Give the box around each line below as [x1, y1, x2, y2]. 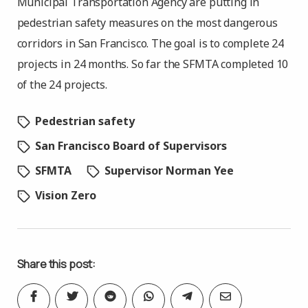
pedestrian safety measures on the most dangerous [16, 15, 278, 30]
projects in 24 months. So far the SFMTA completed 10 [16, 56, 289, 71]
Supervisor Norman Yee [104, 163, 234, 178]
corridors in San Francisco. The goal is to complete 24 [16, 36, 284, 51]
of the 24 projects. [16, 77, 107, 92]
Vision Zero [34, 188, 96, 203]
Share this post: [16, 256, 96, 272]
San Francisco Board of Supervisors [34, 138, 227, 153]
